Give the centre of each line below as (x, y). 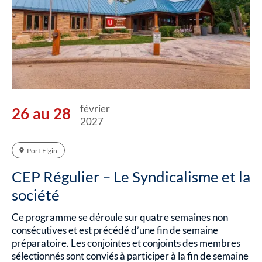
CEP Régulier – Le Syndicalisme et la (131, 177)
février (95, 109)
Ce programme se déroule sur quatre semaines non (120, 218)
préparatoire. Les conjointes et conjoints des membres (126, 243)
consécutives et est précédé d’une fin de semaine (115, 230)
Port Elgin (42, 151)
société (36, 195)
